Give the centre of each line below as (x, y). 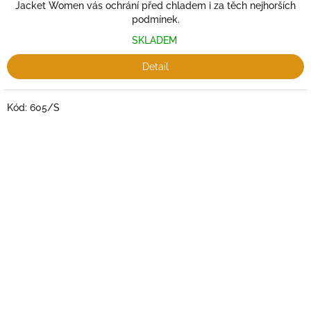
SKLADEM (155, 40)
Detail (155, 67)
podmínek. (155, 19)
